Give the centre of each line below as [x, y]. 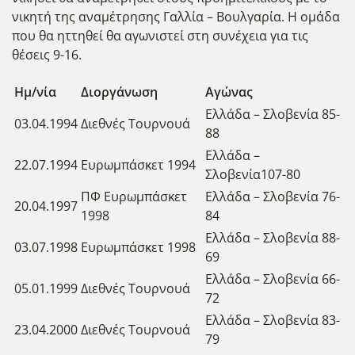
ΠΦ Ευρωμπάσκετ [134, 196]
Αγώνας [229, 92]
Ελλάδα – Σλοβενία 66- [273, 279]
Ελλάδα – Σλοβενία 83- [273, 320]
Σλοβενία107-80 [253, 174]
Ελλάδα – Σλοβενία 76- [273, 196]
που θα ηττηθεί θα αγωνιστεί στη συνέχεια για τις [160, 35]
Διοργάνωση [119, 92]
